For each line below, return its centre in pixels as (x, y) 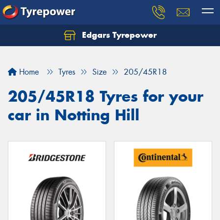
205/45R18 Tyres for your (106, 96)
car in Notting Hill (74, 115)
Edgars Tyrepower (118, 35)
